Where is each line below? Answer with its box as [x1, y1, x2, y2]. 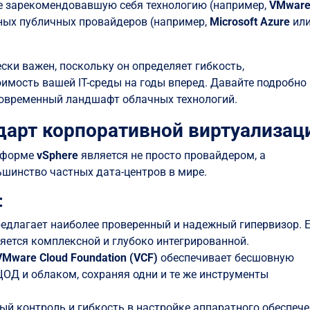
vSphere [37, 149, 79, 163]
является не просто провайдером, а [78, 149, 266, 163]
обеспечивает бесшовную [158, 251, 295, 265]
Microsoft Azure [210, 15, 291, 29]
